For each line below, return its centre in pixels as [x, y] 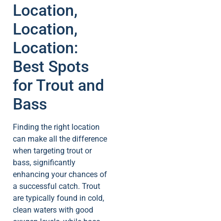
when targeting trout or [52, 150]
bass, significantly [44, 162]
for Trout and [58, 85]
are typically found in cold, [58, 198]
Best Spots [51, 66]
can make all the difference [60, 139]
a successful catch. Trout [56, 186]
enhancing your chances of [60, 174]
